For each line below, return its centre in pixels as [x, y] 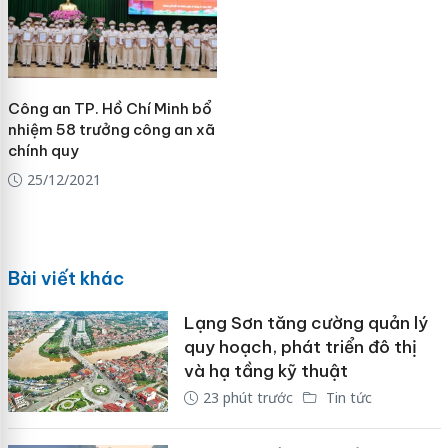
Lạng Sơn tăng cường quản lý [305, 322]
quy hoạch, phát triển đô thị [300, 346]
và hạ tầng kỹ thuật [265, 370]
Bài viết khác [65, 278]
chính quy [43, 151]
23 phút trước [247, 397]
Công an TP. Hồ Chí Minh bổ [109, 109]
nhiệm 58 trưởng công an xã [111, 130]
